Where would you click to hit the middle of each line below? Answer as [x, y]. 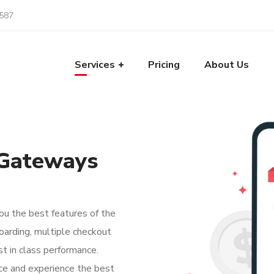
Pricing [164, 65]
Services [95, 65]
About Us [227, 65]
